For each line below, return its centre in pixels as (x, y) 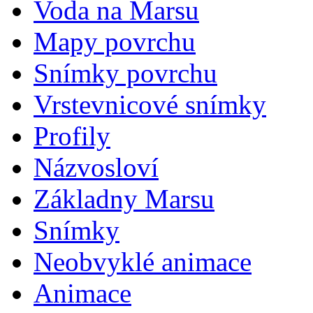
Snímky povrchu (125, 73)
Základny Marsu (124, 199)
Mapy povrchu (115, 42)
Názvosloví (96, 167)
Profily (72, 136)
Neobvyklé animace (143, 262)
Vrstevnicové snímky (150, 104)
